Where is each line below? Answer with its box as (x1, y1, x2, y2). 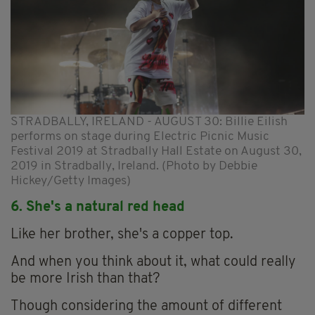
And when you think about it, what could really (11, 255, 296, 269)
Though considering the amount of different (11, 299, 282, 314)
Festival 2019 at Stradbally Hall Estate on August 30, (11, 145, 302, 157)
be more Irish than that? (11, 271, 160, 286)
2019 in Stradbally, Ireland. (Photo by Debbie (11, 160, 257, 172)
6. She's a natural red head (11, 200, 185, 214)
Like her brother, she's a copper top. (11, 227, 233, 242)
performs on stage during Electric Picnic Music (11, 130, 269, 143)
